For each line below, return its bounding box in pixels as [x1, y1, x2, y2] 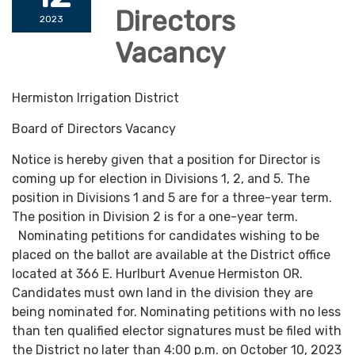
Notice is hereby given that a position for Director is [12, 152, 320, 167]
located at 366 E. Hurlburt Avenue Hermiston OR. [12, 266, 303, 281]
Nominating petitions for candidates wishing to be [12, 228, 319, 243]
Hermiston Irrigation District [12, 90, 179, 105]
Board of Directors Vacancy [12, 121, 176, 136]
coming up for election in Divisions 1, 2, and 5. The [12, 171, 310, 186]
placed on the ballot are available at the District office [12, 247, 330, 262]
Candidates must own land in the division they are [12, 285, 313, 300]
